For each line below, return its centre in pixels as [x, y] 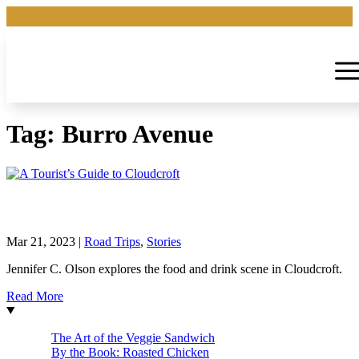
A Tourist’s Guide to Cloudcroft [137, 207]
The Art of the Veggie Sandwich [133, 337]
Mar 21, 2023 [41, 241]
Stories [164, 241]
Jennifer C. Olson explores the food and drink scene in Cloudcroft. [174, 268]
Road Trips [112, 241]
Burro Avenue [137, 134]
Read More [35, 296]
